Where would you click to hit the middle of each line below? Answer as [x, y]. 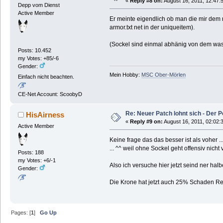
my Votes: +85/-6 [38, 58]
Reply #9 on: [146, 122]
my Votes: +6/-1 [37, 161]
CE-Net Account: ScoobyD [50, 94]
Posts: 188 [31, 153]
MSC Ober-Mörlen [163, 75]
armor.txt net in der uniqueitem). [152, 28]
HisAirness [45, 115]
